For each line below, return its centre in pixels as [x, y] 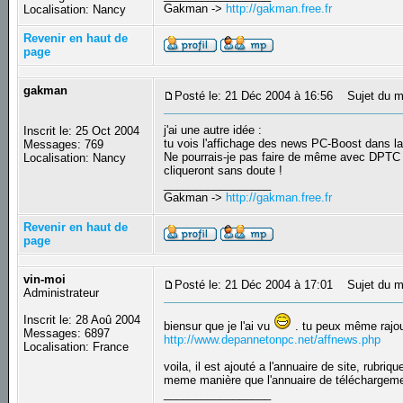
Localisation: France [76, 347]
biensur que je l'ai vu [219, 327]
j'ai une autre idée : [213, 130]
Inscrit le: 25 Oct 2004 [82, 131]
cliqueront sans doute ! [224, 171]
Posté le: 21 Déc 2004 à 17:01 [254, 285]
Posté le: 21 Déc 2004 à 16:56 [254, 96]
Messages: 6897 [67, 334]
